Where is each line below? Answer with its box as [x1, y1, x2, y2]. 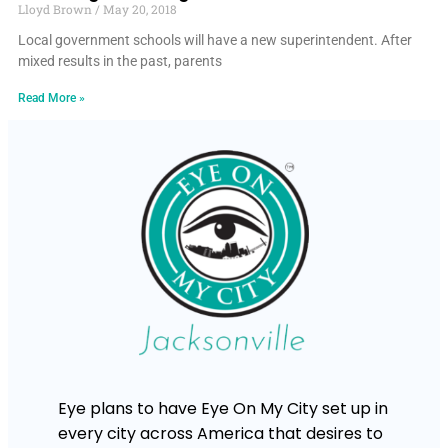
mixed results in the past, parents [18, 52, 222, 69]
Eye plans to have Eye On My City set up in [58, 396, 388, 420]
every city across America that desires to [58, 421, 383, 445]
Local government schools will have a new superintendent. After [18, 31, 412, 48]
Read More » [18, 90, 85, 105]
